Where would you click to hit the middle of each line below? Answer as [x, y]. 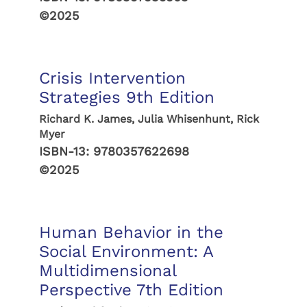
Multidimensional [107, 271]
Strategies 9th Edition [126, 97]
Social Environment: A [126, 251]
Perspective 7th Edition [131, 290]
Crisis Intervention [112, 78]
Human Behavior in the [131, 232]
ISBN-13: [66, 151]
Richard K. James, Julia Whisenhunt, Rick [149, 119]
